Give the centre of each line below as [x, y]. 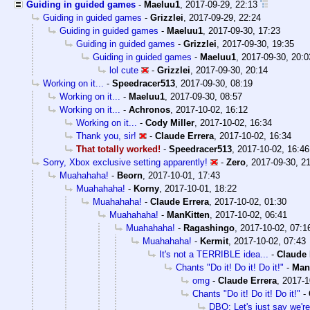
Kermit [214, 241]
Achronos [149, 109]
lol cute [124, 70]
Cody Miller [170, 122]
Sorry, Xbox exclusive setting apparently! [125, 162]
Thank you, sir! [106, 136]
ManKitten [188, 215]
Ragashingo [209, 228]
